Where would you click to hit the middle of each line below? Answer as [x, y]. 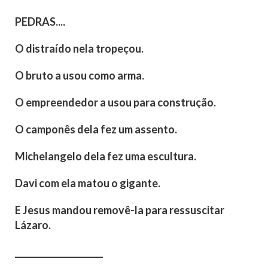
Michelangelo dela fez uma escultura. [106, 156]
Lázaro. [33, 225]
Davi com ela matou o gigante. [88, 183]
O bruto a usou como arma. [80, 76]
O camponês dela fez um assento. [96, 130]
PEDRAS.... [40, 22]
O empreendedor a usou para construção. [115, 103]
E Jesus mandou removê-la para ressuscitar [120, 210]
